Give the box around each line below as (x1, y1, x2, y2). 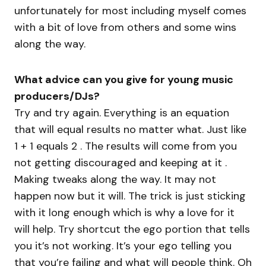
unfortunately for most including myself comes (14, 4, 246, 18)
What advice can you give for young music (14, 72, 233, 87)
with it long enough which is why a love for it (14, 205, 235, 220)
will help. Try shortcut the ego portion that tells (14, 222, 250, 237)
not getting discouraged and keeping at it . (14, 156, 227, 170)
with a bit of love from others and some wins (14, 20, 236, 35)
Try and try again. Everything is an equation (14, 106, 229, 121)
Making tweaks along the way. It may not (14, 172, 216, 187)
